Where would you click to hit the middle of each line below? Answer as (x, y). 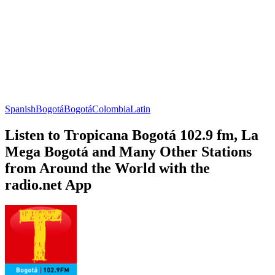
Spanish (20, 109)
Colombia (111, 109)
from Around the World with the (107, 168)
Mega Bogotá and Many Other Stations (128, 151)
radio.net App (48, 184)
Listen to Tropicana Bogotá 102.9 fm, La (132, 135)
